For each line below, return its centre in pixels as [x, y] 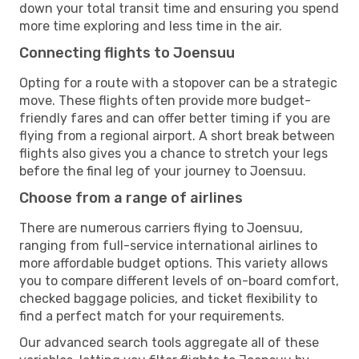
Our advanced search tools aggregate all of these [169, 342]
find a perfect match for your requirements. [152, 316]
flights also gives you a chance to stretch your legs [173, 153]
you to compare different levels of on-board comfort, [179, 280]
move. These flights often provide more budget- [165, 100]
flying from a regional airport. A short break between [177, 135]
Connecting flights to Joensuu [127, 52]
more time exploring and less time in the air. [151, 26]
